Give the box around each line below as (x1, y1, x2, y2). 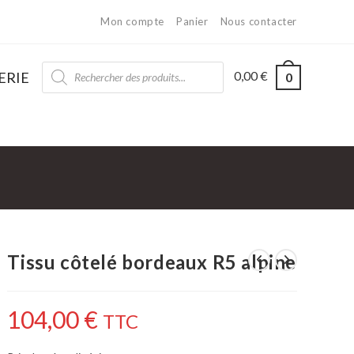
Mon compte (100, 15, 164, 28)
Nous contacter (220, 15, 297, 28)
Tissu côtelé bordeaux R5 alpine (7, 250, 297, 273)
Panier (175, 15, 209, 28)
